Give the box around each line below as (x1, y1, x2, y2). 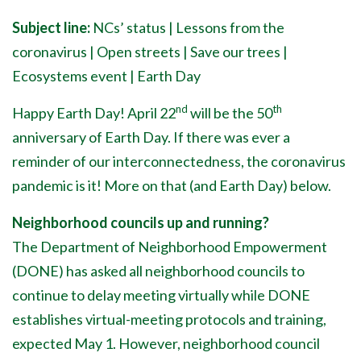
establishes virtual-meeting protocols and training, (12, 310, 326, 328)
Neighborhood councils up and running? (12, 214, 269, 231)
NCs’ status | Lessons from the (93, 19, 284, 36)
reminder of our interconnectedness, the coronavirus (12, 152, 346, 170)
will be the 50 (188, 104, 272, 122)
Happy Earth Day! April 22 (12, 104, 176, 122)
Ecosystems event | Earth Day (12, 67, 201, 85)
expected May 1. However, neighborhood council (12, 334, 320, 352)
